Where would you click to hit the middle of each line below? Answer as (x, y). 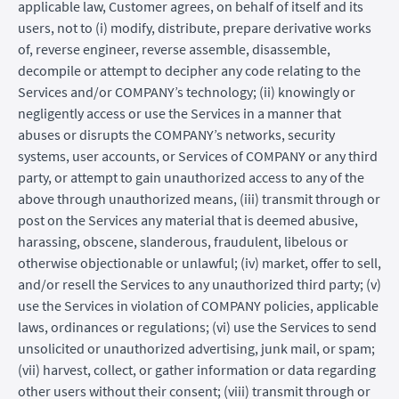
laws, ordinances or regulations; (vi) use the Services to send (197, 326)
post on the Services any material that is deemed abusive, (188, 220)
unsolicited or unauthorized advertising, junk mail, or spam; (196, 348)
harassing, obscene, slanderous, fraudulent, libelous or (183, 241)
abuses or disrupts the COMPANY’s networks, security (176, 134)
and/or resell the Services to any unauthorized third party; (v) (199, 284)
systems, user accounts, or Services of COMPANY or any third (198, 155)
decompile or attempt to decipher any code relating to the (189, 70)
